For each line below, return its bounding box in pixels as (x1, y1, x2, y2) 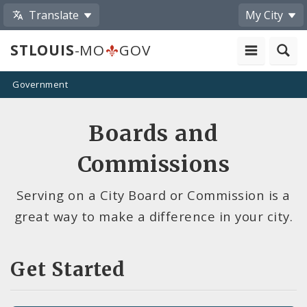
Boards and (88, 119, 219, 147)
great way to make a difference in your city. (14, 207, 293, 225)
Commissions (77, 150, 230, 178)
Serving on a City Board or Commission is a (16, 186, 291, 204)
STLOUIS (10, 40, 75, 60)
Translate (29, 7, 79, 23)
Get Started (10, 256, 125, 282)
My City (245, 7, 283, 23)
